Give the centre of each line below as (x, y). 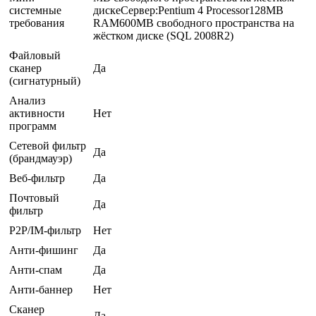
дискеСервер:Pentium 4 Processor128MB (188, 10)
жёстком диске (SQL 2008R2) (163, 35)
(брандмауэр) (41, 158)
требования (37, 23)
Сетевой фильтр (48, 145)
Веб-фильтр (37, 178)
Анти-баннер (41, 289)
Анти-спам (36, 269)
